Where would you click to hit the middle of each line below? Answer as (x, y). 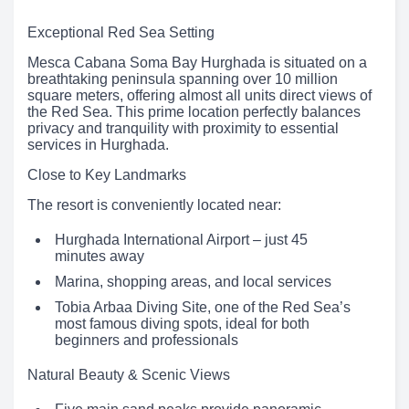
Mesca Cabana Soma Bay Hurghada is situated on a (197, 62)
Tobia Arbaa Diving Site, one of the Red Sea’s (203, 307)
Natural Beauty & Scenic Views (129, 374)
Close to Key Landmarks (107, 174)
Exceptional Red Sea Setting (121, 32)
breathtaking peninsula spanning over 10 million (183, 79)
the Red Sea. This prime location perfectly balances (194, 111)
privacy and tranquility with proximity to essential (183, 128)
